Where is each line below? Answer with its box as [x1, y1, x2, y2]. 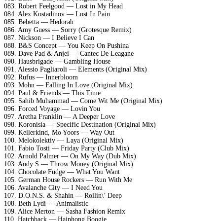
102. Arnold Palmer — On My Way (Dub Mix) [4, 152, 136, 160]
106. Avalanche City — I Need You [4, 184, 103, 191]
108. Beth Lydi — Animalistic [4, 199, 88, 207]
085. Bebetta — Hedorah [4, 18, 74, 26]
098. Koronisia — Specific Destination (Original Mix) [4, 120, 156, 128]
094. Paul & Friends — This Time [4, 89, 101, 97]
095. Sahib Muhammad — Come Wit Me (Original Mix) [4, 97, 162, 105]
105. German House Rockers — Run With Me [4, 176, 132, 184]
